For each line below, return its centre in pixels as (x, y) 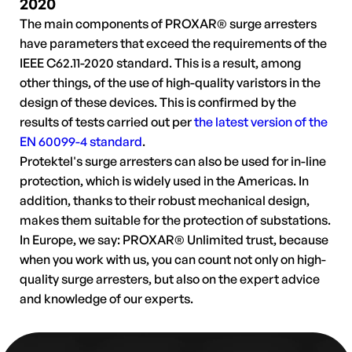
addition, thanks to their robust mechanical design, (165, 200)
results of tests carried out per (107, 122)
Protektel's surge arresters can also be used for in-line (173, 161)
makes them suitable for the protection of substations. (175, 220)
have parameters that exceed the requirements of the (173, 43)
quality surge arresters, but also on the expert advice (170, 279)
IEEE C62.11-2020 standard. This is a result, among (160, 63)
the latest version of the (261, 122)
